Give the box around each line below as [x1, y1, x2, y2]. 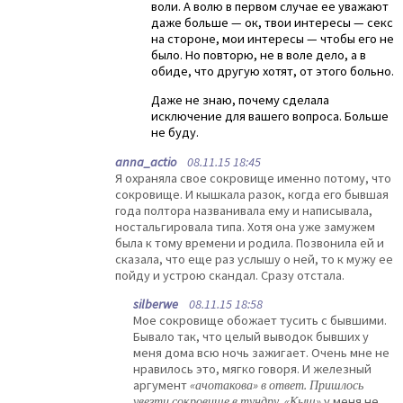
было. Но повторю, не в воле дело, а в [151, 46, 366, 63]
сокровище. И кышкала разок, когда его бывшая [115, 185, 389, 202]
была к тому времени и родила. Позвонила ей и [115, 234, 384, 251]
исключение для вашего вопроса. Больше [151, 108, 389, 125]
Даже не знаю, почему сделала [151, 92, 329, 109]
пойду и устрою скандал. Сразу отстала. [115, 266, 345, 283]
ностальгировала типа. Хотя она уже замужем [115, 218, 375, 235]
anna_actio [115, 153, 176, 170]
